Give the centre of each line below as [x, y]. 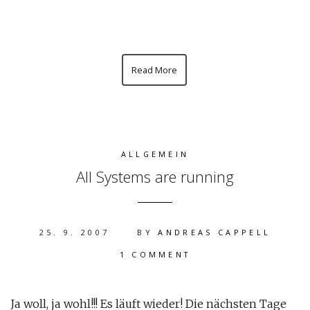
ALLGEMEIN [155, 154]
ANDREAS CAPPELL [215, 232]
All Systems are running [155, 176]
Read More [154, 70]
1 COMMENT [155, 254]
